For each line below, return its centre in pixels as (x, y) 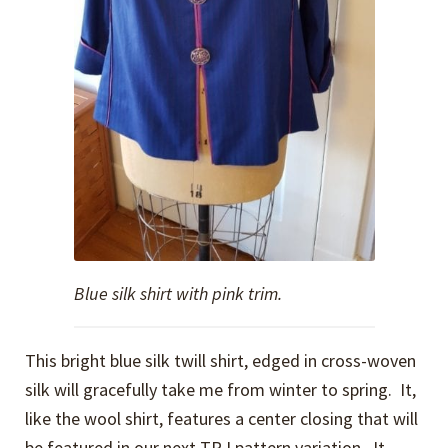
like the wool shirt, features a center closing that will (222, 419)
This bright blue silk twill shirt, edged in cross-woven (221, 361)
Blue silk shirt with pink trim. (177, 294)
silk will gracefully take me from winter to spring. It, (221, 390)
